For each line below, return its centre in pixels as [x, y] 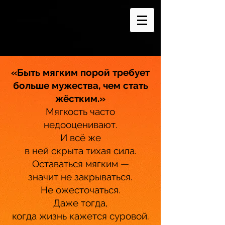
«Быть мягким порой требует [80, 72]
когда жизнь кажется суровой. [80, 216]
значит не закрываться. [80, 177]
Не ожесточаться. [80, 190]
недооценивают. [80, 125]
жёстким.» [80, 98]
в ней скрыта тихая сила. [80, 151]
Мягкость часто [80, 111]
